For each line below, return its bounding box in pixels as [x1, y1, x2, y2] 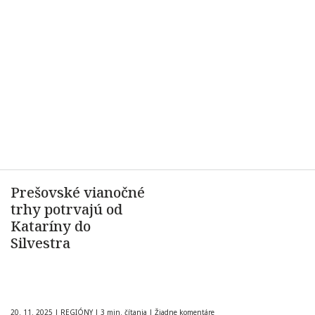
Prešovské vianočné [11, 183, 145, 202]
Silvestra [11, 233, 70, 252]
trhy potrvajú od [11, 200, 122, 219]
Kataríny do [11, 217, 91, 236]
